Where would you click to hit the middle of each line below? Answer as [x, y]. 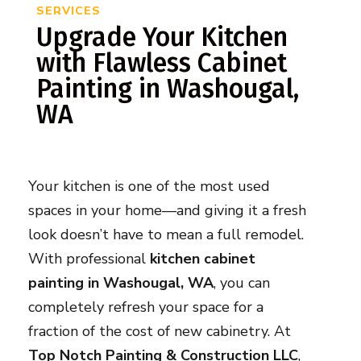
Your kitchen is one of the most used [149, 187]
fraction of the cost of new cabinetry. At [159, 332]
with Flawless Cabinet [161, 63]
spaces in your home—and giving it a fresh [167, 211]
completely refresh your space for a [145, 307]
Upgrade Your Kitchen [162, 37]
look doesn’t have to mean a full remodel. [166, 235]
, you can [241, 283]
